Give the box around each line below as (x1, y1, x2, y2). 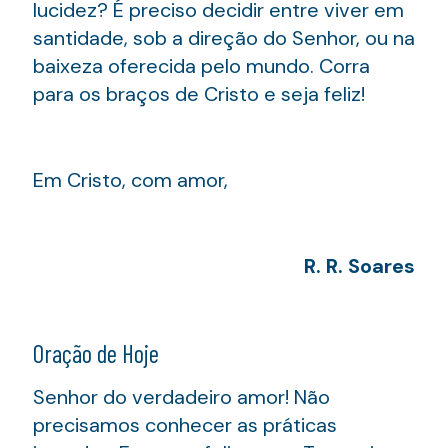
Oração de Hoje (33, 337, 159, 368)
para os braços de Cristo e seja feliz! (33, 80, 365, 107)
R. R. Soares (304, 252, 415, 279)
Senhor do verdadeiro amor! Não (33, 383, 330, 410)
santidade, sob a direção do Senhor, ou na (33, 24, 415, 51)
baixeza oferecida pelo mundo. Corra (33, 52, 370, 79)
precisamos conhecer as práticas (33, 411, 337, 438)
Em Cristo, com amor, (33, 166, 228, 193)
